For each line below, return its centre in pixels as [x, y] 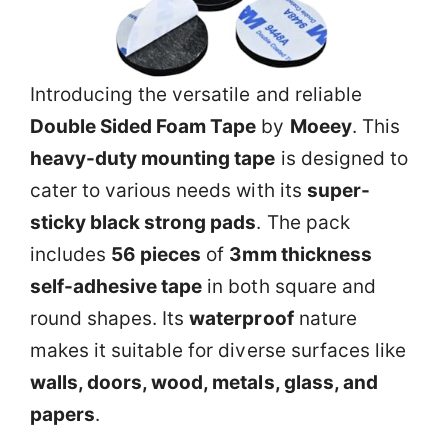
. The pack [303, 222]
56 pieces [156, 254]
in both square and [289, 286]
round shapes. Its [110, 318]
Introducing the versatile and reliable [196, 94]
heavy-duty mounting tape [153, 158]
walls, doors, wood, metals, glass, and [204, 382]
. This [375, 126]
